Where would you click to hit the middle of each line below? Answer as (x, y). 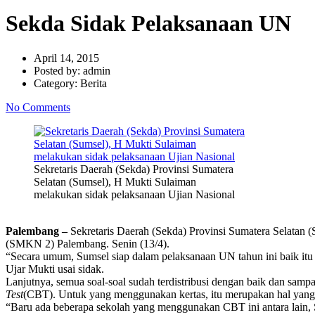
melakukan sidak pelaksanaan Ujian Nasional (134, 194)
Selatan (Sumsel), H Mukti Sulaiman (115, 181)
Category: (57, 83)
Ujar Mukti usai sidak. (55, 269)
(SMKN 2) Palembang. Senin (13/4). (88, 243)
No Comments (38, 107)
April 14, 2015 (66, 58)
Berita (94, 83)
